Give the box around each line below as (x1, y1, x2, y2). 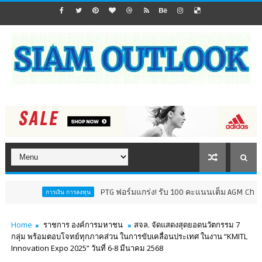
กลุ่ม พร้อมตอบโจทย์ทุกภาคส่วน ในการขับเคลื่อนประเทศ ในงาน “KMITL (11, 231, 247, 242)
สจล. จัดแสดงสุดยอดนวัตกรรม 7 (133, 219, 240, 230)
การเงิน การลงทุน (15, 188, 60, 196)
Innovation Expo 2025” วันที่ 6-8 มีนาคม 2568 (11, 243, 163, 254)
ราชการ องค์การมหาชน (43, 219, 123, 230)
